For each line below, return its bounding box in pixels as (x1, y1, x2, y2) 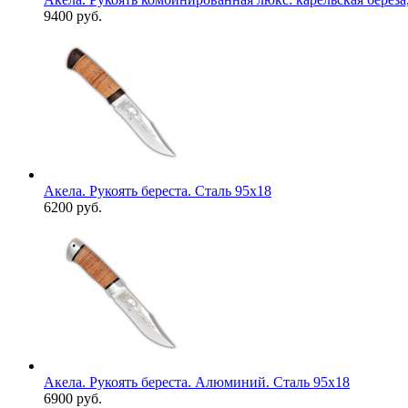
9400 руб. (44, 8, 102, 25)
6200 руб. (44, 199, 102, 216)
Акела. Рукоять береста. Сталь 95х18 (44, 183, 271, 199)
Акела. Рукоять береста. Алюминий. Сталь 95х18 (44, 374, 350, 391)
